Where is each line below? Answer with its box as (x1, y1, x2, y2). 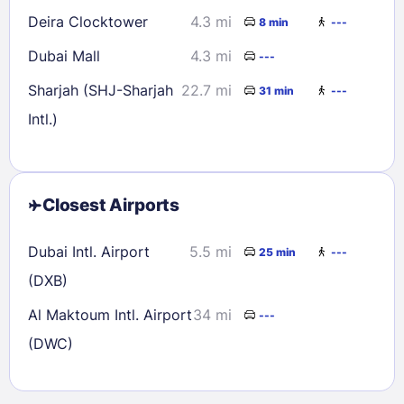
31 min (259, 83, 294, 97)
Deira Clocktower (28, 13, 148, 32)
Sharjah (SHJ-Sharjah (28, 81, 173, 100)
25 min (259, 244, 296, 259)
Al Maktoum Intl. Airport (28, 306, 192, 325)
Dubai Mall (28, 47, 100, 66)
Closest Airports (42, 195, 179, 216)
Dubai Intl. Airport (28, 243, 150, 262)
